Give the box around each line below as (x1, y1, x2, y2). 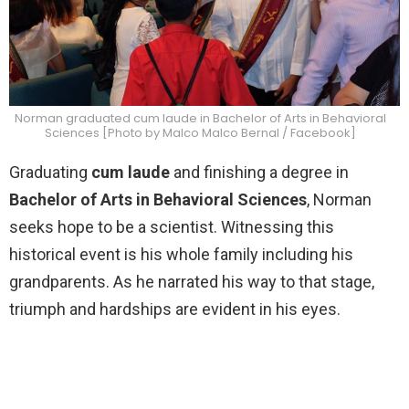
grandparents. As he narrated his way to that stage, (9, 272, 374, 292)
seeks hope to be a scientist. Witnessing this (9, 217, 334, 237)
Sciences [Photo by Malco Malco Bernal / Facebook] (44, 124, 356, 142)
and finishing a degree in (170, 163, 349, 183)
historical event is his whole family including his (9, 245, 353, 265)
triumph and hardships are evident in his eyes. (9, 299, 341, 320)
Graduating (9, 163, 91, 183)
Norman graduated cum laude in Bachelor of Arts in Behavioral (14, 110, 386, 127)
